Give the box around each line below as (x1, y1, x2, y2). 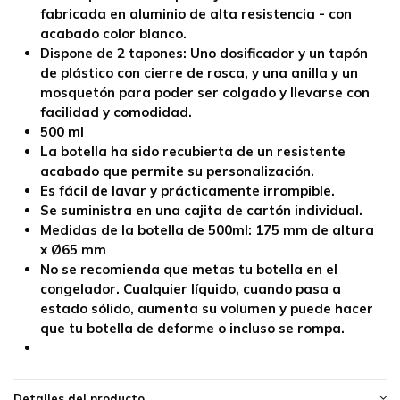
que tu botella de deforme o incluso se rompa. (40, 320, 345, 337)
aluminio (129, 5, 186, 23)
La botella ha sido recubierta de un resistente (40, 143, 346, 161)
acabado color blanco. (40, 25, 187, 43)
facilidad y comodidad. (40, 104, 192, 121)
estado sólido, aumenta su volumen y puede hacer (40, 300, 373, 318)
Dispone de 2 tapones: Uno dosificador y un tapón (40, 45, 368, 62)
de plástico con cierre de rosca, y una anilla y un (40, 64, 358, 82)
